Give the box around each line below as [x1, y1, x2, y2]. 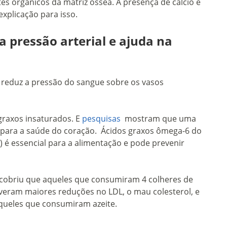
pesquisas [82, 113, 123, 125]
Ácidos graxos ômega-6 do [101, 125, 202, 137]
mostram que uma [123, 113, 196, 125]
